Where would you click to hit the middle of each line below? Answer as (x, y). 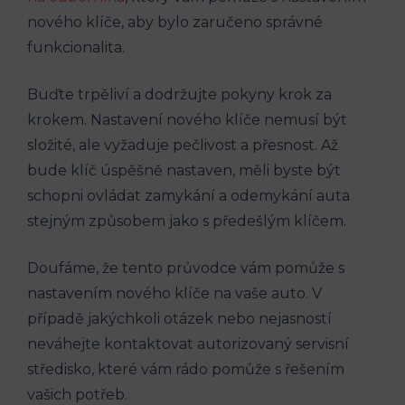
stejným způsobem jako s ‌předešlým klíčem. (187, 221)
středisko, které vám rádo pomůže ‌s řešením (186, 370)
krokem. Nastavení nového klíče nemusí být (187, 120)
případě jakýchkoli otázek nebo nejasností (179, 319)
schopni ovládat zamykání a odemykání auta (188, 196)
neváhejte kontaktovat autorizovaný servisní (188, 344)
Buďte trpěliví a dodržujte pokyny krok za (179, 95)
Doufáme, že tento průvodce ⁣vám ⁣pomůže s (186, 268)
